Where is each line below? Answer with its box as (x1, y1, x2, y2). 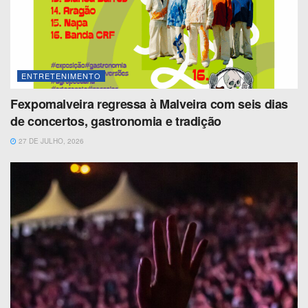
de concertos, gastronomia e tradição (10, 111, 222, 130)
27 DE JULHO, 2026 (16, 135, 84, 146)
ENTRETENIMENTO (21, 69, 101, 81)
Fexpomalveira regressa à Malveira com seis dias (10, 94, 289, 113)
